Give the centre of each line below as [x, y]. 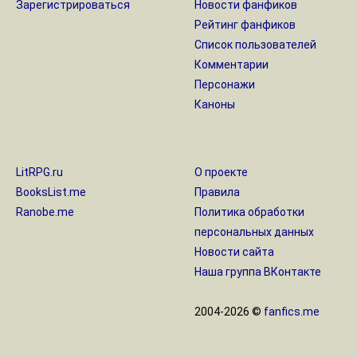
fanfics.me [292, 312]
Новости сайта [234, 252]
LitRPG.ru [39, 173]
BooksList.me [51, 192]
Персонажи [225, 85]
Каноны [215, 105]
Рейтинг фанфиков [245, 25]
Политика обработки [249, 212]
